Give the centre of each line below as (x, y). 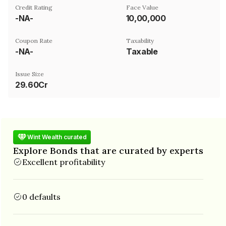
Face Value (142, 7)
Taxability (140, 40)
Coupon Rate (34, 40)
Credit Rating (34, 7)
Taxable (142, 51)
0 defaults (41, 196)
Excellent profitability (64, 162)
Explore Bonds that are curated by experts (108, 150)
